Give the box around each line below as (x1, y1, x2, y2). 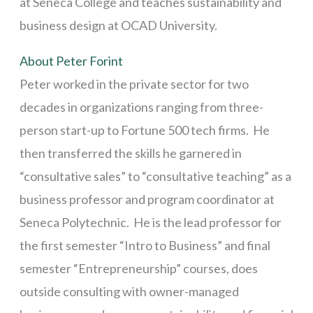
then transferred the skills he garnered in (19, 145, 242, 161)
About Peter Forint (19, 52, 123, 68)
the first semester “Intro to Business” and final (19, 237, 270, 253)
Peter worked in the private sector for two (19, 75, 249, 92)
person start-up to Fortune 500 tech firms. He (19, 122, 270, 138)
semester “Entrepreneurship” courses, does (19, 260, 258, 276)
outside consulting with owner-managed (19, 283, 239, 299)
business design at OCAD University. (19, 17, 217, 33)
